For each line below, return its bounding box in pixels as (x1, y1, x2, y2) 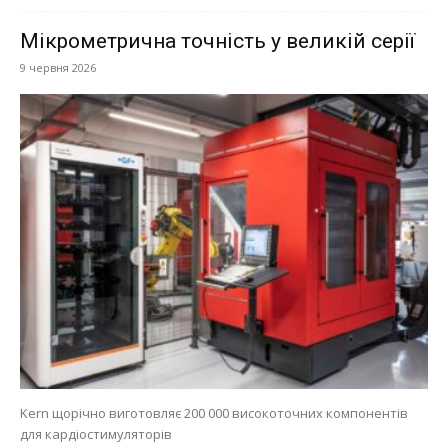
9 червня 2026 (20, 59, 96, 75)
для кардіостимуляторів (20, 425, 172, 444)
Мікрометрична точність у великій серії (20, 28, 415, 53)
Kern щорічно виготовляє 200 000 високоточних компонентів (20, 404, 408, 423)
